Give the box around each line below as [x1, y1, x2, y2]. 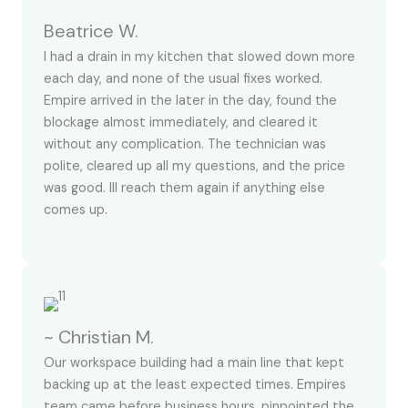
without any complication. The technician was [44, 136, 326, 153]
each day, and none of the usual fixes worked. [44, 70, 322, 87]
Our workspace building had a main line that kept [44, 354, 344, 372]
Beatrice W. [44, 19, 138, 43]
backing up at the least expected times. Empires [44, 376, 346, 394]
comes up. [44, 201, 107, 219]
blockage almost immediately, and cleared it [44, 114, 318, 131]
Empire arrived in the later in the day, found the [44, 92, 337, 109]
